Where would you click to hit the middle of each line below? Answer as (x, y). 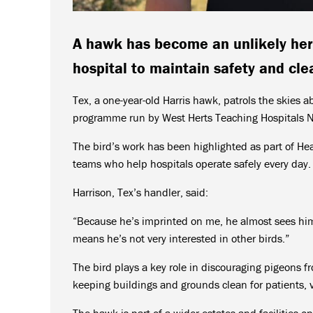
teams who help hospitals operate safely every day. (192, 163)
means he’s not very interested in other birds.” (181, 238)
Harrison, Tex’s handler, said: (140, 192)
